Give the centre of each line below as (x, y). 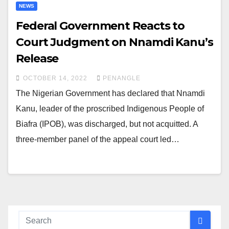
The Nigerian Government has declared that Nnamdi (110, 94)
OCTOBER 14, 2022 (56, 78)
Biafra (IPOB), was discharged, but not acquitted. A (107, 124)
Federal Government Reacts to (100, 26)
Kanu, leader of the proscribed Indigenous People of (110, 109)
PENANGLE (122, 78)
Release (37, 59)
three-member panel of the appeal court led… (98, 140)
